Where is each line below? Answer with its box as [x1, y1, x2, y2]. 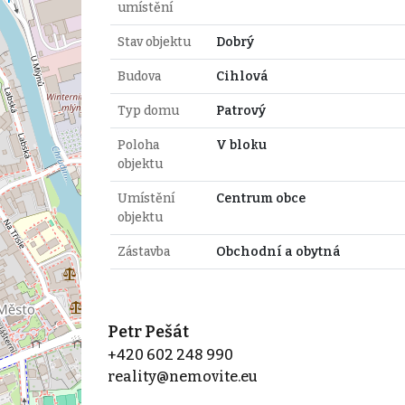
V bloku [215, 137, 267, 153]
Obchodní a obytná [215, 243, 341, 259]
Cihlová [215, 68, 268, 84]
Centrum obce [215, 190, 306, 206]
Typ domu [117, 102, 179, 118]
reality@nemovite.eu [107, 367, 258, 385]
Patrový [215, 102, 266, 118]
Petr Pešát [107, 321, 189, 342]
